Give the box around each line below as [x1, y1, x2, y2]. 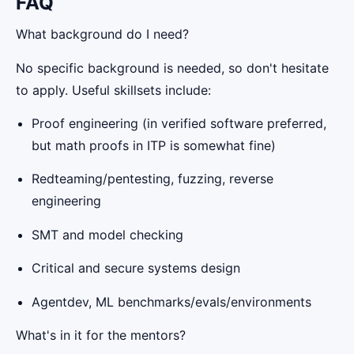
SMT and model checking [32, 226, 183, 243]
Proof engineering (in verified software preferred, [32, 115, 326, 132]
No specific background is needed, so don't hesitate [16, 59, 329, 76]
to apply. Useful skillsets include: [16, 81, 211, 98]
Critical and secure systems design [32, 260, 240, 277]
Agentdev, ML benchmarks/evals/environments [32, 293, 311, 310]
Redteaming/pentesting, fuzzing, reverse [32, 171, 273, 187]
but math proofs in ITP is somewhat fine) [32, 137, 276, 154]
